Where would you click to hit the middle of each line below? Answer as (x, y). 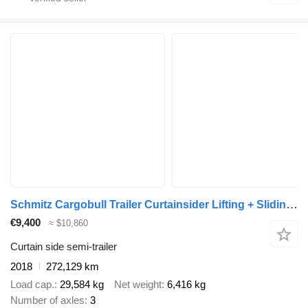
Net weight (138, 285)
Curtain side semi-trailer (64, 246)
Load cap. (32, 285)
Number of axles (47, 300)
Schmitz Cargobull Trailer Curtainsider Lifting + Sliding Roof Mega (292, 205)
